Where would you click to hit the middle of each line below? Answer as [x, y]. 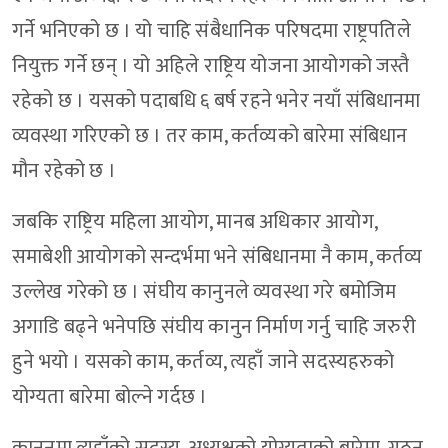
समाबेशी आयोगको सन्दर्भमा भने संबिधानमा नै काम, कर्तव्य [217, 257]
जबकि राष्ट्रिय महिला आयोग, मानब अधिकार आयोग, [194, 222]
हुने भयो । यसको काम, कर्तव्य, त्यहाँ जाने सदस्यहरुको [203, 362]
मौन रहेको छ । [64, 171]
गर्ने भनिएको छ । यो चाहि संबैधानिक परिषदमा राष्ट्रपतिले [211, 31]
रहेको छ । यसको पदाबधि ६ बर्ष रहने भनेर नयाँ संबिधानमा [216, 101]
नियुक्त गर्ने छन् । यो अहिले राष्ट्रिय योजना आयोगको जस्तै [211, 66]
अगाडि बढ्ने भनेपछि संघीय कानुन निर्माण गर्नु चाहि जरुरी [214, 327]
